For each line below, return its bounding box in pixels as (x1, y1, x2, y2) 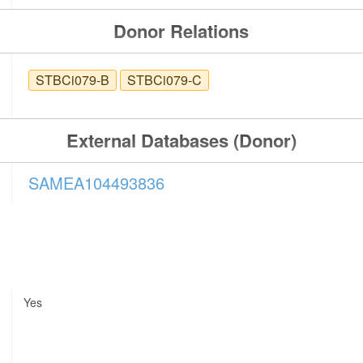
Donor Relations (113, 18, 250, 45)
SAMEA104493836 (28, 171, 165, 195)
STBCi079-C (127, 70, 203, 90)
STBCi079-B (36, 70, 110, 90)
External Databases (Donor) (66, 127, 297, 154)
